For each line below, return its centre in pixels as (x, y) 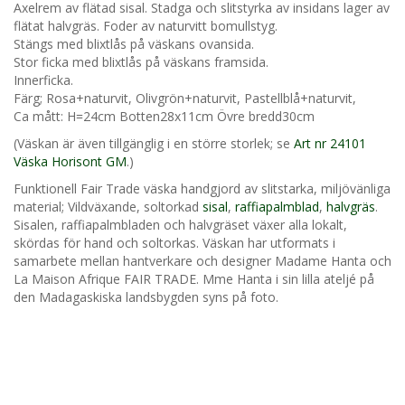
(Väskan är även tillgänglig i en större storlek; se (154, 143)
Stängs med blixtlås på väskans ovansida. (134, 44)
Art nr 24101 (330, 143)
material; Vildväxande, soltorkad (108, 207)
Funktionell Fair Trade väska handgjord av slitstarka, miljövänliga (202, 188)
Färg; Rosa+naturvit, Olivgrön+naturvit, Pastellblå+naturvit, (185, 98)
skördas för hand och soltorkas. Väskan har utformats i (174, 243)
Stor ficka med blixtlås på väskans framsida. (141, 62)
